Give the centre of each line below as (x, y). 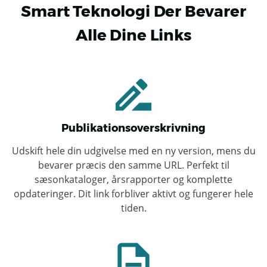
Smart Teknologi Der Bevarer (133, 11)
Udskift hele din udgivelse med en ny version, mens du (133, 151)
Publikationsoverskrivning (133, 128)
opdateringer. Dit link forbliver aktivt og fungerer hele (133, 194)
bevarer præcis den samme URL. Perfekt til (133, 165)
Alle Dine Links (133, 35)
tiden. (133, 208)
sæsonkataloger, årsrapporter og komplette (133, 179)
